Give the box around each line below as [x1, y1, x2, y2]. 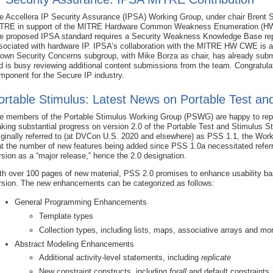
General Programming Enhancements [15, 197, 147, 207]
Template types [39, 211, 93, 221]
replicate [201, 253, 231, 263]
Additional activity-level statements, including [39, 253, 201, 263]
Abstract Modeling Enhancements [15, 239, 134, 249]
